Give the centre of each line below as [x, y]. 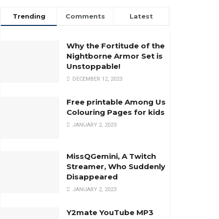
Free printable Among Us [116, 102]
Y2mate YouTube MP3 [110, 213]
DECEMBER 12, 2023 [97, 79]
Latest [141, 16]
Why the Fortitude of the [116, 46]
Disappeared [92, 177]
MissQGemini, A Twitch [111, 156]
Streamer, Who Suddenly [116, 167]
